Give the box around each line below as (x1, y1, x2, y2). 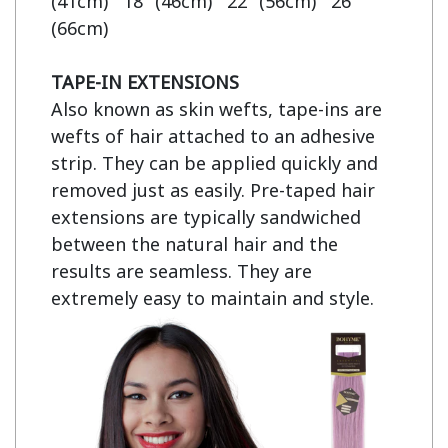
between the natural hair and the (51, 232, 338, 256)
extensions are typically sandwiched (51, 205, 361, 229)
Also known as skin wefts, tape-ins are (51, 97, 382, 121)
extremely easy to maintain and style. (51, 286, 374, 310)
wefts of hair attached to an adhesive (51, 124, 375, 148)
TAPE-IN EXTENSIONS (51, 70, 239, 94)
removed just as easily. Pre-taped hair (51, 178, 375, 202)
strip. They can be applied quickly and (51, 151, 378, 175)
